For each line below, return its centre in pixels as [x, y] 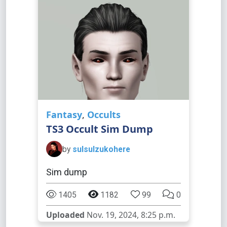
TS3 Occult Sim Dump [100, 129]
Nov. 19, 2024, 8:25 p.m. [130, 215]
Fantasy [64, 115]
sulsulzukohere [101, 149]
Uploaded [65, 215]
